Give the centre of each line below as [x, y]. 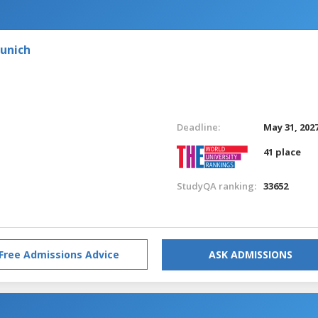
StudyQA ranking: [216, 186]
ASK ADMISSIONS [251, 254]
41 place [283, 152]
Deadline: [198, 127]
